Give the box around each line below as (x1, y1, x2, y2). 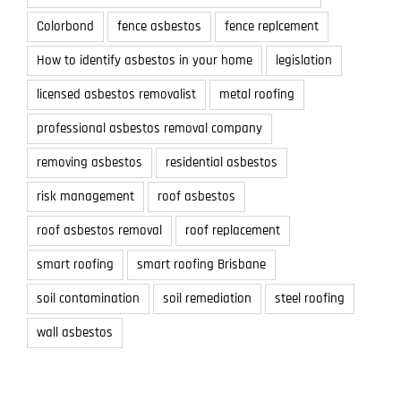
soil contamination (37, 290, 140, 308)
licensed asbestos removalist (37, 86, 196, 104)
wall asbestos (37, 324, 113, 342)
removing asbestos (37, 154, 142, 172)
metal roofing (219, 86, 294, 104)
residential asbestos (166, 154, 277, 172)
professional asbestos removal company (37, 120, 262, 138)
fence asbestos (117, 18, 201, 36)
